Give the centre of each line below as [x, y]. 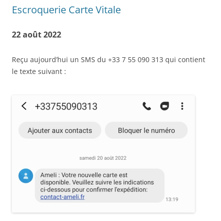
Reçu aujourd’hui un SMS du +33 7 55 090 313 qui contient [109, 59]
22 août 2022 [37, 34]
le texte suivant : [39, 71]
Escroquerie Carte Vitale [66, 9]
